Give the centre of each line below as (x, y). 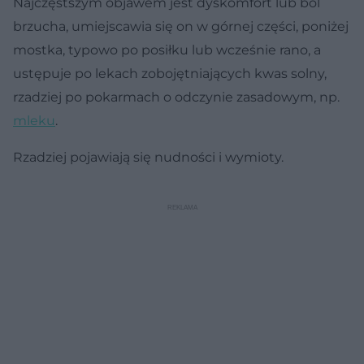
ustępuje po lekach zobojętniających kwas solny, (170, 73)
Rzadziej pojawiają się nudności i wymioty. (148, 157)
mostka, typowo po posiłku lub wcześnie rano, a (167, 50)
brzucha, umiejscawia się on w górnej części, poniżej (181, 26)
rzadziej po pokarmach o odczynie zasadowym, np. (176, 97)
